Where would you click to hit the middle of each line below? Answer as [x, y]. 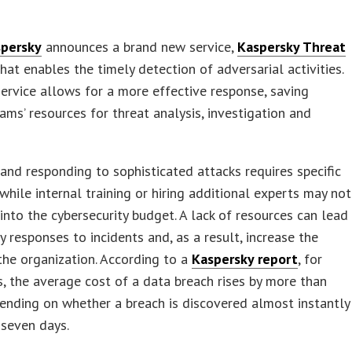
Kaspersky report [245, 258]
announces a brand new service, [140, 46]
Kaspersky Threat [292, 46]
